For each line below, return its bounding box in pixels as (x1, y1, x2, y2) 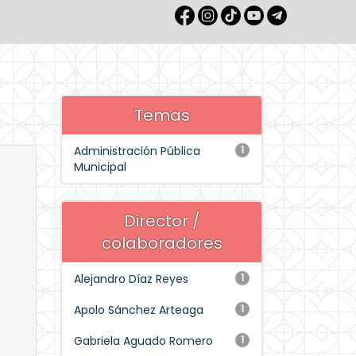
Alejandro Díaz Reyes (74, 271, 188, 287)
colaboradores (101, 232, 222, 254)
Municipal (74, 159, 126, 175)
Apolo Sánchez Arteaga (74, 302, 203, 318)
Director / (123, 210, 200, 232)
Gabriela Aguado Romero (74, 333, 213, 349)
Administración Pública (74, 143, 200, 159)
